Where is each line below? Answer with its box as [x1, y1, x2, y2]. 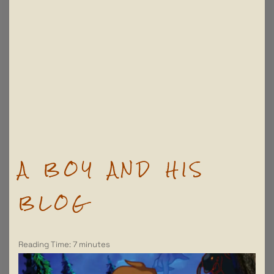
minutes [79, 239, 110, 250]
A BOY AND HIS [18, 154, 206, 185]
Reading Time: [18, 239, 73, 250]
